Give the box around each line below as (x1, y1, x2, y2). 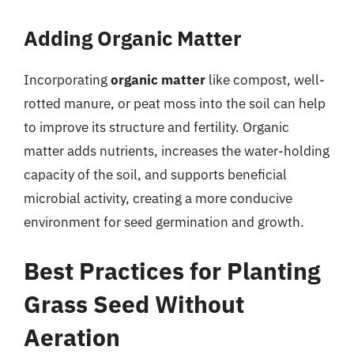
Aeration (24, 321, 120, 352)
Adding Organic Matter (24, 24, 242, 51)
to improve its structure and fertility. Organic (24, 119, 289, 136)
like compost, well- (205, 71, 325, 88)
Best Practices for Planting (24, 254, 321, 286)
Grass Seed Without (24, 288, 244, 319)
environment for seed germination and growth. (24, 213, 304, 231)
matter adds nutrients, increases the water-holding (24, 142, 330, 160)
